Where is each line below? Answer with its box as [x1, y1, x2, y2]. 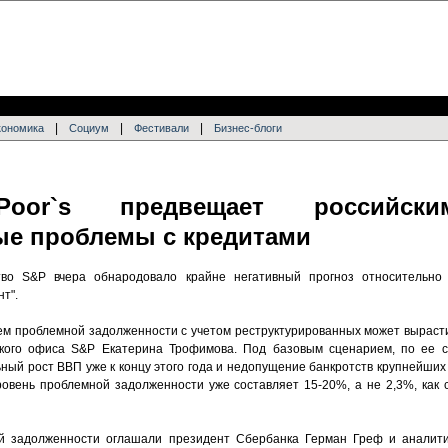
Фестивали [134, 122, 189, 134]
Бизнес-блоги [214, 122, 282, 134]
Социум [69, 122, 109, 134]
